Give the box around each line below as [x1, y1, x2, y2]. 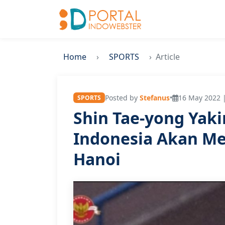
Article [156, 51, 180, 62]
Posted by [104, 93, 140, 102]
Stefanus [139, 93, 170, 102]
